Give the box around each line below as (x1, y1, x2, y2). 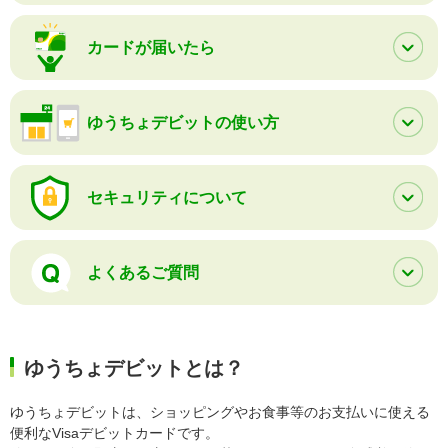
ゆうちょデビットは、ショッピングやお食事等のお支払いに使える (10, 403, 430, 420)
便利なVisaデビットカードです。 (10, 424, 219, 441)
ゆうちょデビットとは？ (24, 356, 244, 379)
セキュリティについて (87, 188, 247, 206)
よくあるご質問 (87, 263, 199, 281)
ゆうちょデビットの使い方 (87, 113, 279, 131)
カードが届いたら (87, 38, 215, 56)
